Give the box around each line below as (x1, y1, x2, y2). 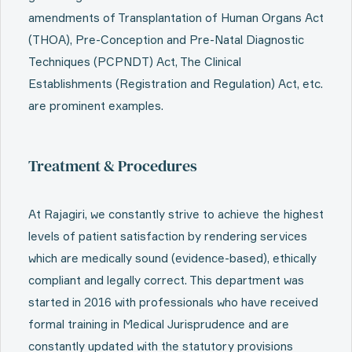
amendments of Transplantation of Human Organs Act (28, 10, 324, 25)
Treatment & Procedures (28, 155, 197, 177)
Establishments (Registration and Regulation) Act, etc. (28, 76, 323, 91)
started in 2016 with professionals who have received (28, 295, 318, 310)
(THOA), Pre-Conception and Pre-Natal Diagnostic (28, 32, 304, 47)
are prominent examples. (28, 98, 167, 113)
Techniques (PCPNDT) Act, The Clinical (28, 54, 241, 69)
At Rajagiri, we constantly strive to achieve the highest (28, 207, 324, 222)
